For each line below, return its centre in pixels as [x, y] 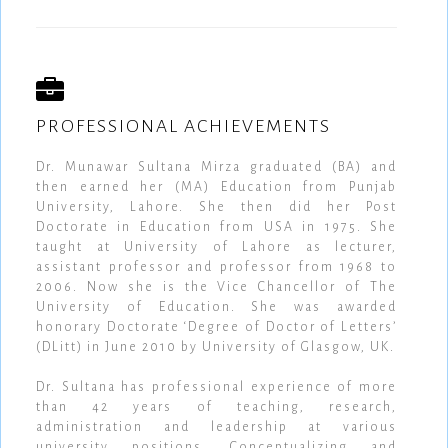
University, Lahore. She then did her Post [216, 207]
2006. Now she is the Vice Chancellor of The [216, 287]
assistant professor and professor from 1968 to [216, 267]
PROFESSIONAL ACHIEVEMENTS [183, 126]
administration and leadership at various [216, 427]
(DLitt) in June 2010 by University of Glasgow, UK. [215, 347]
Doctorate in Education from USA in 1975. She [216, 227]
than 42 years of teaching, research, [216, 407]
